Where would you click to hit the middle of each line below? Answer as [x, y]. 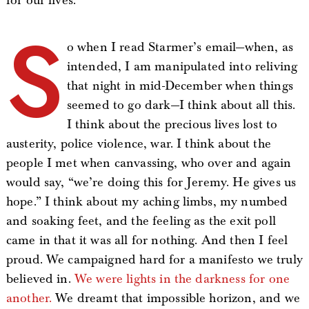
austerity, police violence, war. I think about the [138, 144]
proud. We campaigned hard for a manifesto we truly [154, 260]
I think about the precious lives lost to [172, 125]
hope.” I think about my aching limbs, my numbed [147, 202]
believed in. [40, 279]
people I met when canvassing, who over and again [149, 163]
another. [29, 299]
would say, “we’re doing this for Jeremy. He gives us [151, 183]
